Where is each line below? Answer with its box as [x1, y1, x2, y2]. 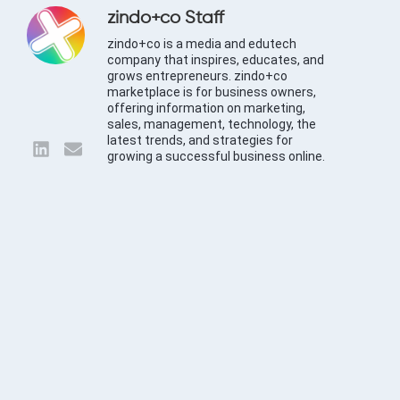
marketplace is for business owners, [107, 85, 316, 100]
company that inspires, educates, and [107, 53, 324, 68]
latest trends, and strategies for [107, 133, 293, 148]
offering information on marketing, [107, 101, 305, 116]
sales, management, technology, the [107, 117, 316, 132]
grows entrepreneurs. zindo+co [107, 69, 287, 84]
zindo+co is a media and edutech [107, 37, 296, 52]
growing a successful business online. [107, 149, 325, 164]
